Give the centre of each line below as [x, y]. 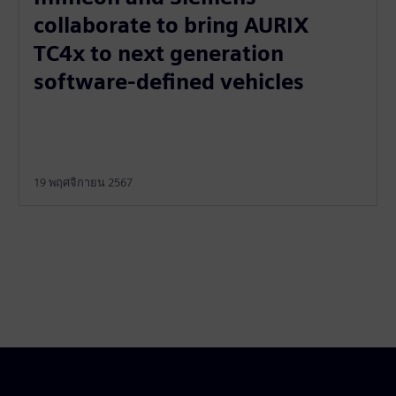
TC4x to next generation [159, 53]
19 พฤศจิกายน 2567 [84, 182]
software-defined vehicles [169, 81]
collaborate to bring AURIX [172, 25]
